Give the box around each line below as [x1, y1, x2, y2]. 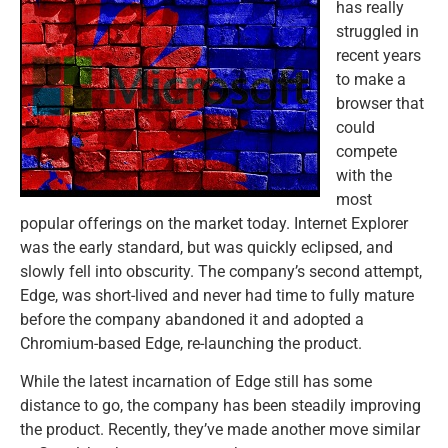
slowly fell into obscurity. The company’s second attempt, [20, 262, 422, 281]
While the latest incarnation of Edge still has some [20, 372, 372, 392]
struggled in [336, 22, 419, 41]
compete [336, 142, 397, 161]
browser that [336, 94, 424, 113]
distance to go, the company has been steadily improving [20, 396, 421, 416]
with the [336, 166, 392, 185]
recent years [336, 46, 421, 65]
